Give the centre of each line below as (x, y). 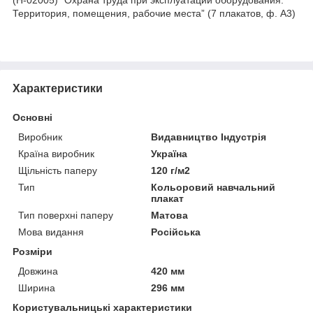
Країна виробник (56, 153)
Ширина (37, 287)
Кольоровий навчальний (213, 187)
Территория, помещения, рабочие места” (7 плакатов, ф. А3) (154, 13)
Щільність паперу (58, 170)
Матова (170, 215)
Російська (176, 232)
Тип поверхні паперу (66, 215)
